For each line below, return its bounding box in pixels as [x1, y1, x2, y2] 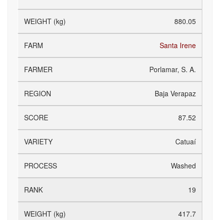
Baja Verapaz [155, 88, 196, 98]
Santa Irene [160, 40, 196, 50]
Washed [171, 161, 196, 170]
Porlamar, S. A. [149, 64, 196, 74]
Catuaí [175, 137, 196, 146]
